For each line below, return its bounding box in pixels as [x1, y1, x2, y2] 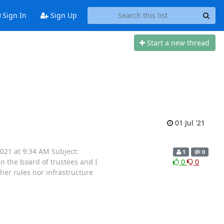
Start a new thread [147, 37, 209, 47]
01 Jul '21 [172, 117, 205, 127]
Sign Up [48, 10, 77, 20]
